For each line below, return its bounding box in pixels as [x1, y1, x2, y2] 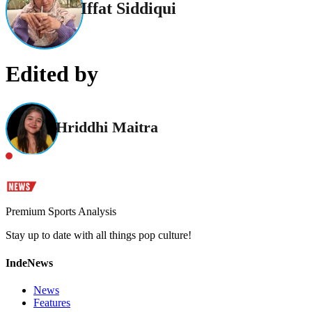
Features [33, 296, 70, 309]
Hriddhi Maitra [56, 118, 158, 136]
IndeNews [6, 256, 53, 269]
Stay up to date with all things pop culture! [6, 229, 192, 242]
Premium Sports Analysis [6, 205, 116, 218]
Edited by [6, 61, 98, 86]
